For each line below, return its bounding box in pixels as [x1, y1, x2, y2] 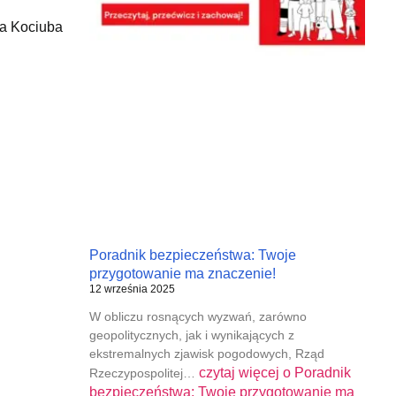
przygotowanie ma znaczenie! [88, 266, 276, 282]
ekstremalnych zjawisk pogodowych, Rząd [88, 346, 324, 362]
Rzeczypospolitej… [88, 366, 199, 381]
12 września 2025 [88, 283, 175, 296]
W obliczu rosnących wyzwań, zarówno [88, 309, 307, 324]
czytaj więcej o [198, 365, 291, 381]
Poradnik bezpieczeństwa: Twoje [88, 247, 296, 263]
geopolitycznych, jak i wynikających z [88, 328, 294, 343]
